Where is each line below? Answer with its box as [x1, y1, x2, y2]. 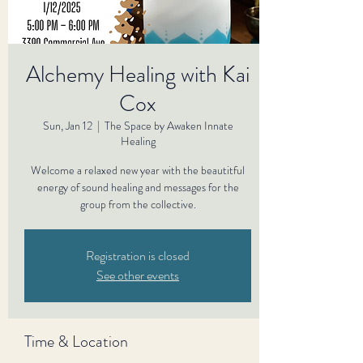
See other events [96, 266, 179, 284]
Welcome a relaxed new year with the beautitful [31, 162, 245, 178]
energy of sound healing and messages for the [36, 179, 239, 195]
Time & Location [24, 330, 128, 353]
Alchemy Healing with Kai [26, 58, 250, 91]
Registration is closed [86, 246, 190, 265]
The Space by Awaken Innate [104, 117, 233, 134]
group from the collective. [79, 196, 196, 212]
